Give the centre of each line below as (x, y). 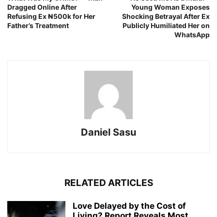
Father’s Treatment (38, 25)
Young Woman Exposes (170, 7)
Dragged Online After (42, 7)
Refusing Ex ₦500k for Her (51, 16)
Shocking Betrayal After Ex (166, 16)
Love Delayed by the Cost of (129, 206)
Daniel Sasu (108, 132)
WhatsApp (192, 34)
